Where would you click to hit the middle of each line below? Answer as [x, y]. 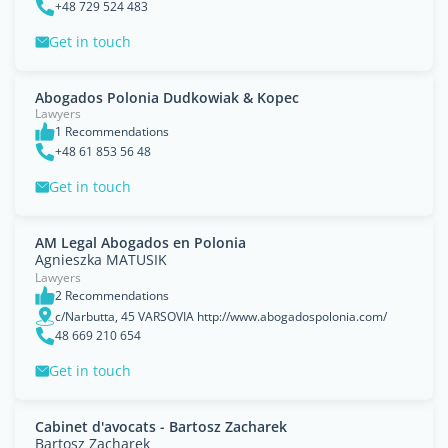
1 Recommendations [112, 131]
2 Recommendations [112, 295]
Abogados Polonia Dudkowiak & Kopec [167, 97]
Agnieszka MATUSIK [101, 259]
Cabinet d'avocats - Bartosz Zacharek [161, 426]
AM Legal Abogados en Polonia [140, 242]
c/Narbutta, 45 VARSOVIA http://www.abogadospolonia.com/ [221, 316]
